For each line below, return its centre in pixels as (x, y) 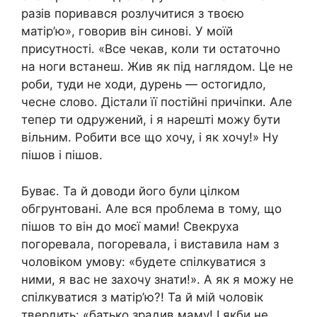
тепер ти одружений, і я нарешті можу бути (151, 120)
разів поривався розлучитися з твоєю (133, 13)
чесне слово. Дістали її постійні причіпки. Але (157, 102)
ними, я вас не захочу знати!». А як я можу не (157, 279)
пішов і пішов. (62, 155)
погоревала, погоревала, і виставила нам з (150, 244)
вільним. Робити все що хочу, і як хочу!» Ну (150, 137)
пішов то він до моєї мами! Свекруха (130, 226)
